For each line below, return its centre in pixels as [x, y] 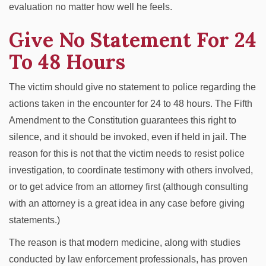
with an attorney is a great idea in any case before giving [127, 203]
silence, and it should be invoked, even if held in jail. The [128, 137]
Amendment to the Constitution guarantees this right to [123, 120]
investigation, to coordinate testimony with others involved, [131, 170]
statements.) [34, 220]
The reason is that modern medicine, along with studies [125, 243]
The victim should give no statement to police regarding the [132, 87]
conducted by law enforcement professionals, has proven [128, 259]
